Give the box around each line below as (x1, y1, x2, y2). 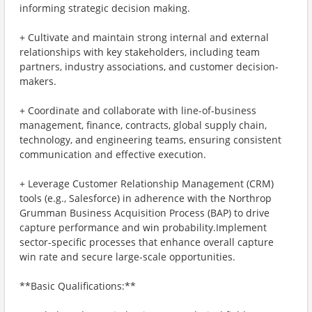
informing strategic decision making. (19, 1, 190, 15)
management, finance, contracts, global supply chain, (19, 118, 267, 132)
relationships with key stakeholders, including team (19, 45, 260, 58)
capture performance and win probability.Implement (19, 221, 267, 234)
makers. (19, 75, 56, 88)
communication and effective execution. (19, 148, 206, 161)
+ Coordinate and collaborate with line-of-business (19, 104, 256, 117)
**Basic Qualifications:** (19, 279, 136, 292)
